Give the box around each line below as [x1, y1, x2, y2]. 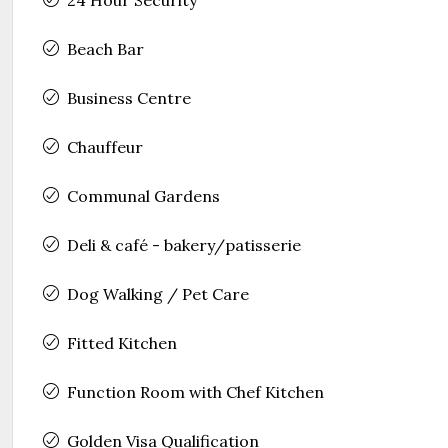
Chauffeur [67, 136, 143, 157]
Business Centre [67, 87, 191, 108]
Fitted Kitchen [67, 332, 177, 353]
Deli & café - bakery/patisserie [67, 234, 301, 255]
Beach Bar [67, 38, 144, 59]
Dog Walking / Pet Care [67, 283, 249, 304]
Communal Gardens [67, 185, 220, 206]
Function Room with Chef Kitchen [67, 381, 324, 402]
